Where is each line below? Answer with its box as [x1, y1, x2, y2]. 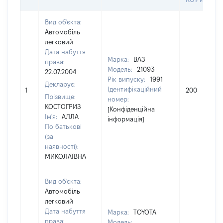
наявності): [45, 143, 79, 150]
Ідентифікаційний [108, 86, 162, 93]
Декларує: [45, 81, 76, 88]
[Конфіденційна [108, 106, 155, 112]
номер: [108, 96, 129, 103]
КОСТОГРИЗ [45, 103, 81, 110]
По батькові [45, 123, 82, 130]
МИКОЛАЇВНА [45, 153, 86, 160]
